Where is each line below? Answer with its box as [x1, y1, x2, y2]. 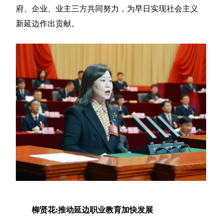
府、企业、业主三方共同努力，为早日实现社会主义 [16, 4, 199, 13]
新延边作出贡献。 [16, 19, 80, 28]
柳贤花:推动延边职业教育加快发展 [32, 205, 154, 214]
